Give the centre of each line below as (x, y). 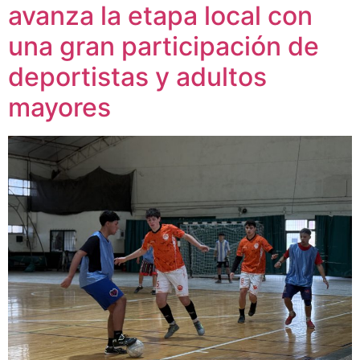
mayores (59, 108)
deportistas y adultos (137, 77)
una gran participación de (164, 47)
